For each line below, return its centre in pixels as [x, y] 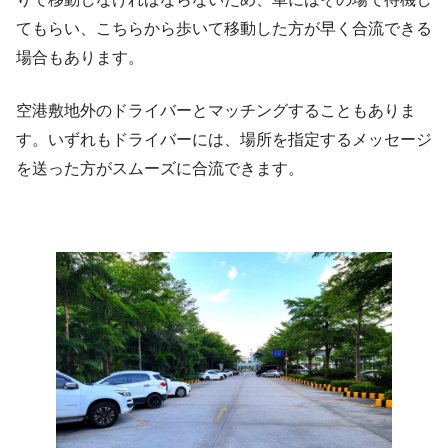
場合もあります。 [80, 58]
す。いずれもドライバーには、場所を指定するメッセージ [224, 140]
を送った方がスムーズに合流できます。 [160, 169]
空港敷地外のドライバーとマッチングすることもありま [216, 111]
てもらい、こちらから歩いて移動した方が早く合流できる [224, 29]
